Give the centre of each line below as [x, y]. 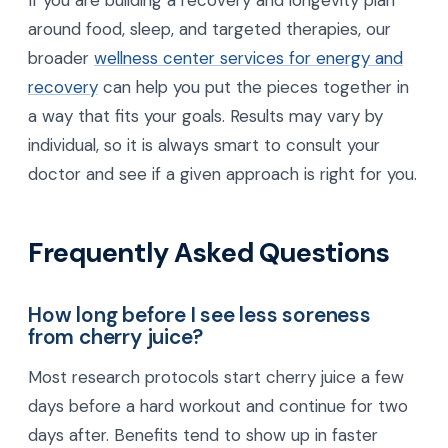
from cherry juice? [116, 337]
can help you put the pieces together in [253, 87]
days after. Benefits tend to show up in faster [203, 434]
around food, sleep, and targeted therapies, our [209, 29]
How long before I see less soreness [199, 315]
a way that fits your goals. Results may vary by [205, 116]
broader [61, 58]
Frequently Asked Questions [209, 253]
